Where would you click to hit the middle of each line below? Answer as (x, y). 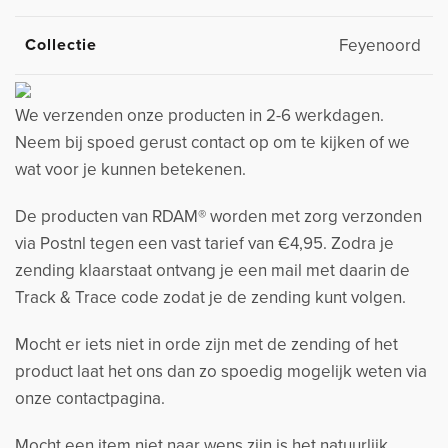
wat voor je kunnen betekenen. (130, 170)
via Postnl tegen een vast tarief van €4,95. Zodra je (204, 244)
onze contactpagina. (90, 399)
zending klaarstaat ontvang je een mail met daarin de (212, 271)
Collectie (61, 45)
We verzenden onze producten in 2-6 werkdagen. (199, 116)
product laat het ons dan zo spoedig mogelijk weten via (221, 372)
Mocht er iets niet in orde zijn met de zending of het (206, 345)
